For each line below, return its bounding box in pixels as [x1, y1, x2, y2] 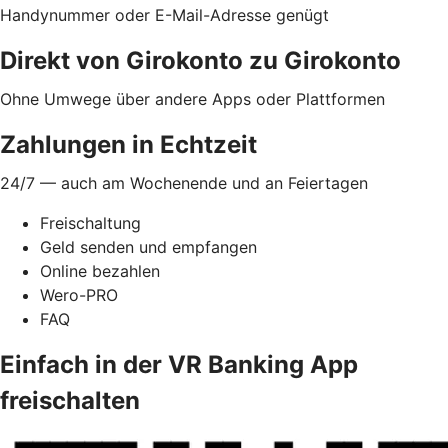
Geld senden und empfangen [40, 236, 257, 257]
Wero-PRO [40, 284, 118, 305]
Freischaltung [40, 212, 141, 233]
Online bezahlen [40, 260, 160, 281]
